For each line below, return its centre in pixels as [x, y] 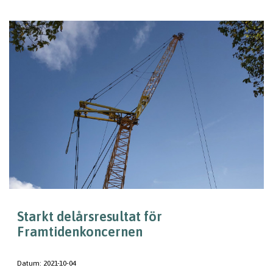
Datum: [30, 263]
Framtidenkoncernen [80, 232]
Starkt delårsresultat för [90, 216]
